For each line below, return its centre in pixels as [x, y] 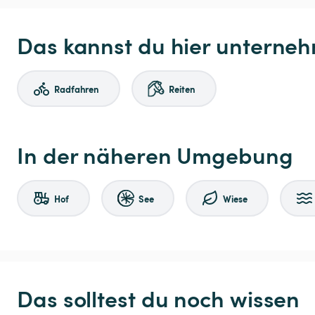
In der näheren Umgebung [155, 155]
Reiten [182, 89]
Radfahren [77, 89]
